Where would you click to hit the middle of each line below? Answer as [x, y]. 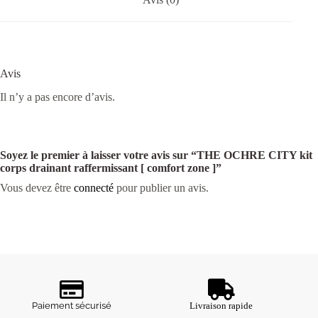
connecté [94, 187]
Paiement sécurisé [71, 305]
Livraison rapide [221, 305]
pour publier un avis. [161, 187]
